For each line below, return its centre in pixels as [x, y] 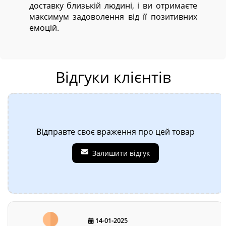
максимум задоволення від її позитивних [113, 17]
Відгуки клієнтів [113, 77]
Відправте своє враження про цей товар [116, 132]
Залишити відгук [121, 153]
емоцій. [44, 28]
